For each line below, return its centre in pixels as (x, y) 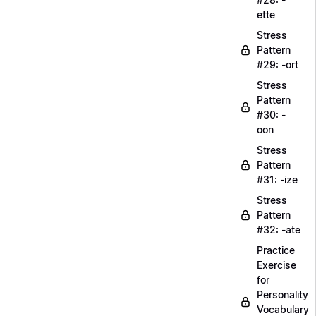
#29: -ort (278, 65)
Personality (282, 294)
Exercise (276, 265)
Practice (276, 250)
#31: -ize (277, 180)
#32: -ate (279, 230)
